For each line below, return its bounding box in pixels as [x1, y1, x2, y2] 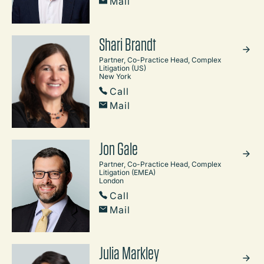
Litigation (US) [99, 63, 146, 72]
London [99, 176, 124, 185]
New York [99, 71, 131, 81]
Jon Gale [99, 137, 138, 159]
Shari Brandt [99, 33, 156, 55]
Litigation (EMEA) [99, 167, 156, 177]
